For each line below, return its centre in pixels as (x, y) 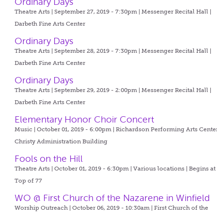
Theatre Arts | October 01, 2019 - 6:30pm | (74, 169)
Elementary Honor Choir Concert (85, 119)
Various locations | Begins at (175, 169)
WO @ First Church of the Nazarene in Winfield (112, 198)
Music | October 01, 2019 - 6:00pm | (65, 129)
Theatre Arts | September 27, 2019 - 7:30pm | (78, 12)
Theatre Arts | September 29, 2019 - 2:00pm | (78, 90)
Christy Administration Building (61, 141)
